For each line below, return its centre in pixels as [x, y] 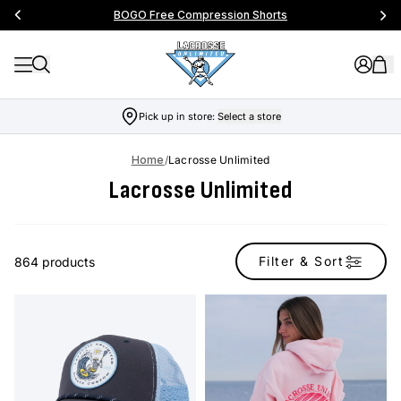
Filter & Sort [301, 261]
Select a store [249, 116]
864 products [55, 261]
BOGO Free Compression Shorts [200, 15]
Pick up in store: [178, 116]
